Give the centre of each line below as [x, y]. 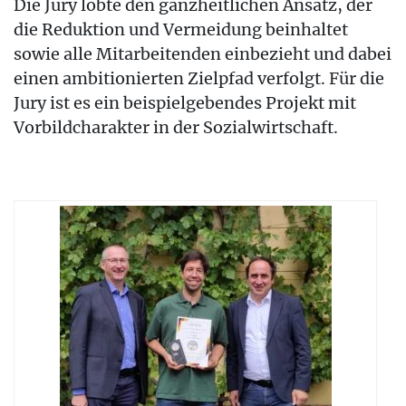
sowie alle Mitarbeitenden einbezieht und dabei [203, 54]
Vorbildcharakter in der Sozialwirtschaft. [176, 127]
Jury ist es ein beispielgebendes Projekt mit [185, 103]
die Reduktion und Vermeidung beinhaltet [181, 29]
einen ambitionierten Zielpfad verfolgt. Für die [199, 78]
